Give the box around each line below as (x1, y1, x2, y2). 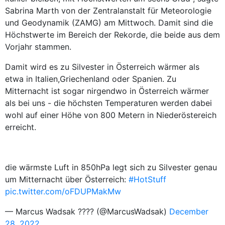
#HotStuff (129, 174, 166, 184)
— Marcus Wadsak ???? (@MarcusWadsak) (5, 206, 169, 216)
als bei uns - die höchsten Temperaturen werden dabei (5, 98, 212, 108)
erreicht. (5, 122, 36, 132)
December (169, 206, 208, 216)
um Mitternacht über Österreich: (5, 174, 129, 184)
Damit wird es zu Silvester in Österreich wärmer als (5, 62, 199, 72)
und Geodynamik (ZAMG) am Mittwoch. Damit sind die (5, 18, 213, 28)
